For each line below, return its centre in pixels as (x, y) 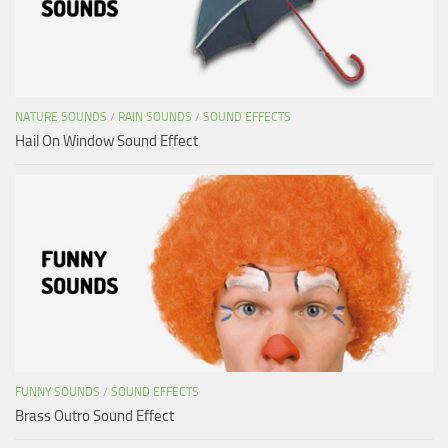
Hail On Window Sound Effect (106, 140)
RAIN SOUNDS (155, 116)
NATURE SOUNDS (61, 116)
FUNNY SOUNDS (57, 391)
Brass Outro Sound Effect (94, 415)
